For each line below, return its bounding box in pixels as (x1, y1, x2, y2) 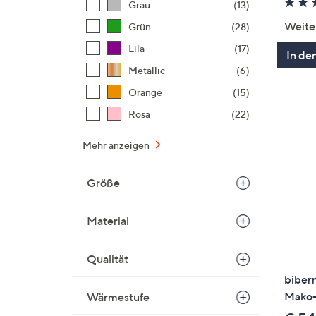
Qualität (87, 252, 128, 266)
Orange (128, 86, 162, 98)
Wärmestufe (87, 290, 150, 304)
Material (87, 214, 129, 228)
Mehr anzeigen (83, 139, 152, 151)
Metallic (128, 64, 165, 76)
